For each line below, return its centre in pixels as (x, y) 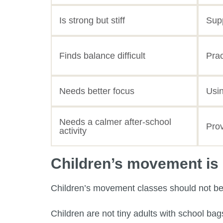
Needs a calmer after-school (115, 122)
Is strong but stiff (92, 20)
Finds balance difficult (102, 56)
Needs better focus (97, 91)
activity (73, 131)
